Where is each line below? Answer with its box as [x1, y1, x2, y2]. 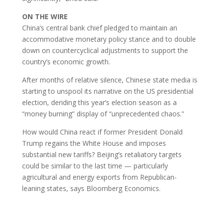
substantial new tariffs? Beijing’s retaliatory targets [22, 150, 182, 160]
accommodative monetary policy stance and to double [22, 34, 196, 44]
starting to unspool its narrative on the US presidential [22, 86, 193, 96]
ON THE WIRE [22, 12, 68, 22]
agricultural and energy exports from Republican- [22, 172, 177, 182]
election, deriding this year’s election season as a [22, 98, 177, 108]
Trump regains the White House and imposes [22, 138, 166, 148]
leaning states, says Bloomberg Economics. [22, 184, 163, 193]
